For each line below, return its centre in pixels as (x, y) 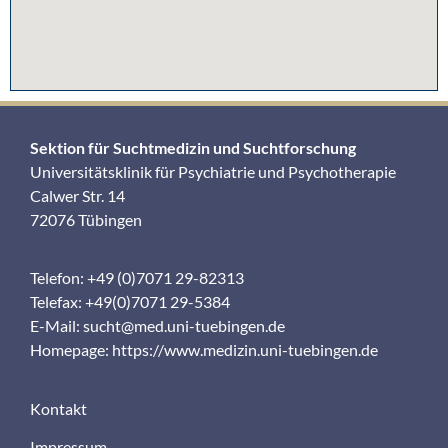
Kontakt (58, 408)
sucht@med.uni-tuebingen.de (184, 326)
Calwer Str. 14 (77, 195)
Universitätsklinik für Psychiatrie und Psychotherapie (213, 171)
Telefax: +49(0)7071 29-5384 (130, 302)
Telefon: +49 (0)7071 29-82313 (137, 278)
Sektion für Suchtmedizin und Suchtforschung (193, 147)
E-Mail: (56, 326)
